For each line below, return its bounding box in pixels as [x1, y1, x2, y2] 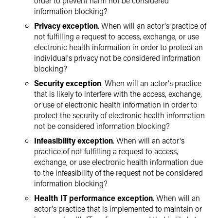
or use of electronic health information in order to [34, 99, 198, 109]
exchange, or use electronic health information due [34, 157, 203, 167]
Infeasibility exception [34, 135, 113, 145]
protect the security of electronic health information [34, 110, 205, 120]
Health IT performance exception [34, 193, 153, 203]
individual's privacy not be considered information [34, 53, 200, 63]
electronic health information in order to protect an [34, 42, 203, 52]
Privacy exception [34, 20, 98, 31]
